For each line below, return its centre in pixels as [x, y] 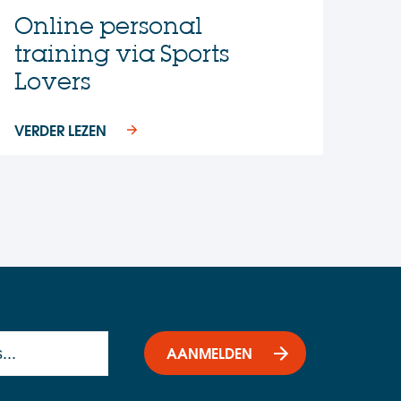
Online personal [108, 26]
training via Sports [121, 53]
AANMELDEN [209, 353]
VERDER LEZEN [60, 129]
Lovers [52, 81]
